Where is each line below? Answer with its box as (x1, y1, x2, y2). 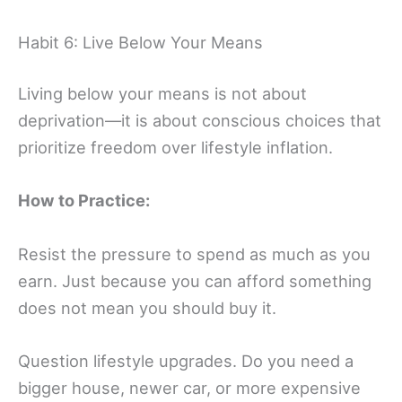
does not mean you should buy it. (18, 297, 276, 318)
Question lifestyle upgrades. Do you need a (18, 350, 354, 371)
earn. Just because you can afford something (18, 270, 371, 291)
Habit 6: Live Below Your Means (18, 31, 263, 52)
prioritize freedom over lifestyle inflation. (18, 137, 333, 158)
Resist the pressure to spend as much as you (18, 243, 371, 264)
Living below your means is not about (18, 83, 307, 104)
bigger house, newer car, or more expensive (18, 377, 361, 398)
